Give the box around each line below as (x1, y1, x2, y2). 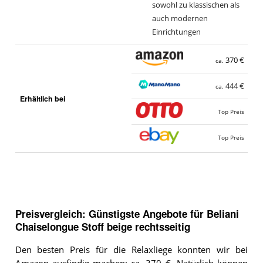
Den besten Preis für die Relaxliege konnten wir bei (15, 244, 248, 256)
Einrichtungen (151, 26, 201, 37)
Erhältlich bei (19, 93, 65, 104)
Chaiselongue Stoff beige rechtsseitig (15, 220, 190, 234)
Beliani (206, 207, 239, 221)
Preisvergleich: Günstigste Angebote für (15, 207, 207, 221)
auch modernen (151, 13, 208, 23)
